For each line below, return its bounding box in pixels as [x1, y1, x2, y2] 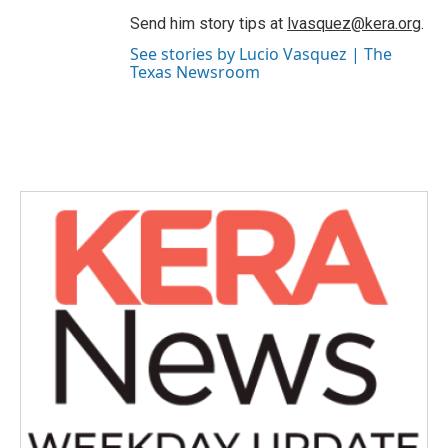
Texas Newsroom [130, 61, 260, 83]
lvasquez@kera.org [287, 14, 421, 33]
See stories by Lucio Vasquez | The [130, 43, 392, 65]
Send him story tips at [130, 14, 287, 33]
